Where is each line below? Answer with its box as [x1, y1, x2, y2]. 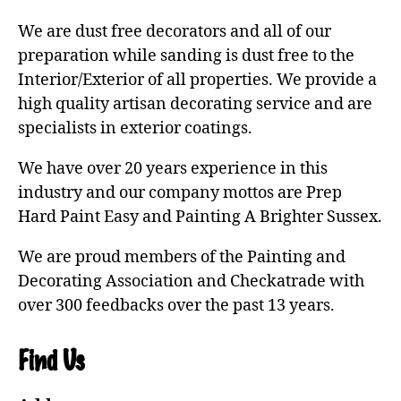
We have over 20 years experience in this [18, 158, 328, 180]
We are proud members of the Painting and [18, 247, 346, 269]
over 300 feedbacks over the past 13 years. [18, 295, 335, 317]
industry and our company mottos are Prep [18, 183, 342, 204]
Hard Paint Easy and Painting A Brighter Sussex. [18, 207, 382, 228]
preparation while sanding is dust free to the [18, 46, 354, 67]
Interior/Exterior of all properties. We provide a [18, 70, 377, 91]
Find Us [18, 340, 83, 380]
